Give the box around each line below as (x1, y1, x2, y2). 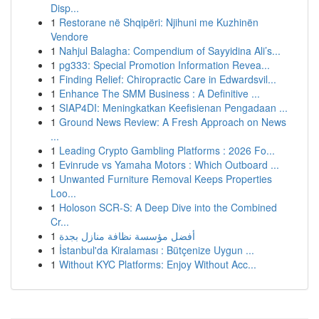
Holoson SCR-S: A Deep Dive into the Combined (59, 200, 277, 214)
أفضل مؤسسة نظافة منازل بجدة (59, 229, 195, 243)
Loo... (51, 186, 76, 200)
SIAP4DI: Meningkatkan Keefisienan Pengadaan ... (59, 100, 288, 115)
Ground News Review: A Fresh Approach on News (59, 115, 286, 129)
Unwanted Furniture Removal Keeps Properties (59, 172, 272, 186)
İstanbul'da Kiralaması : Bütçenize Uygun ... (59, 243, 254, 257)
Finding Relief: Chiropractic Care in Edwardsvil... (59, 72, 276, 86)
